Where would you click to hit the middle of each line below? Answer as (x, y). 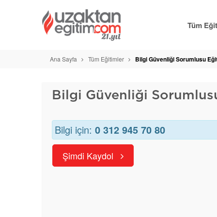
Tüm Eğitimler (106, 59)
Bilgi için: (75, 130)
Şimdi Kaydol (89, 155)
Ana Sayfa (63, 59)
